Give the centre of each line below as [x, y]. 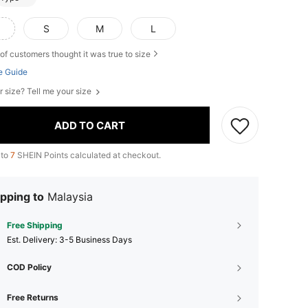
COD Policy [29, 267]
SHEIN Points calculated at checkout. [88, 155]
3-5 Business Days [96, 240]
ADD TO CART [90, 125]
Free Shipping [35, 225]
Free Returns [33, 298]
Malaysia [70, 197]
